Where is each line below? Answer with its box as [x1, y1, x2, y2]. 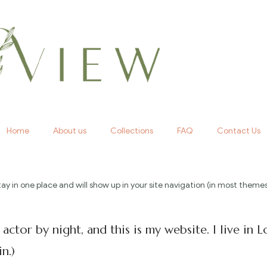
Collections [110, 126, 153, 136]
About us [53, 126, 86, 136]
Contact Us [217, 126, 260, 136]
